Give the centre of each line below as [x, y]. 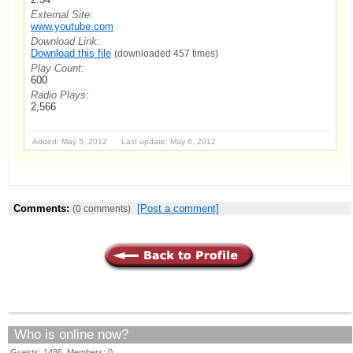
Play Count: [58, 68]
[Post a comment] [178, 208]
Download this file [71, 53]
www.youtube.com [72, 26]
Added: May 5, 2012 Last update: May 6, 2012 [124, 141]
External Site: [62, 14]
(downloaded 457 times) [166, 53]
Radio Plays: [60, 95]
